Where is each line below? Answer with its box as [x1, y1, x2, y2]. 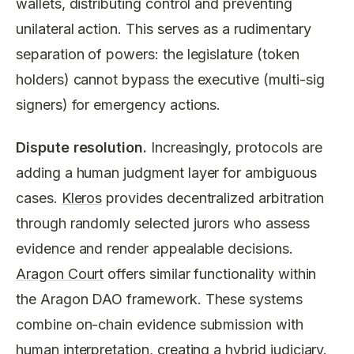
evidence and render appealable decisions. [16, 240, 293, 257]
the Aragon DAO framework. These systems [16, 291, 303, 307]
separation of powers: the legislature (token [16, 45, 299, 62]
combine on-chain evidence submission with [16, 316, 303, 333]
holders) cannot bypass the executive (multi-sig [16, 70, 325, 88]
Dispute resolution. [16, 139, 147, 156]
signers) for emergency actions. [16, 96, 221, 113]
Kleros [61, 190, 103, 206]
